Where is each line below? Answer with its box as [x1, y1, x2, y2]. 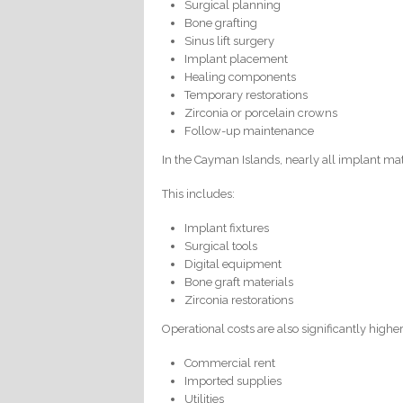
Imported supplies [184, 373, 282, 388]
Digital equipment [184, 256, 282, 271]
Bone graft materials [184, 274, 294, 289]
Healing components [184, 69, 297, 84]
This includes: [162, 186, 236, 201]
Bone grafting [184, 15, 258, 30]
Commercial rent [184, 355, 276, 370]
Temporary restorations [184, 87, 309, 102]
